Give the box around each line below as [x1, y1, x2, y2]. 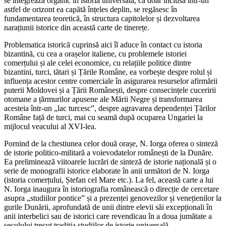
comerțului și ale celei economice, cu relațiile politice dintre [4, 58, 191, 67]
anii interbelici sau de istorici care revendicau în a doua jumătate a [4, 211, 212, 220]
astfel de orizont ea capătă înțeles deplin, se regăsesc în [4, 5, 177, 14]
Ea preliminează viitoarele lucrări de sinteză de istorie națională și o [4, 157, 216, 166]
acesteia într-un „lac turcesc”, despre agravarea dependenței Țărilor [4, 103, 216, 112]
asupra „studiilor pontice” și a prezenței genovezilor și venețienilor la [4, 193, 221, 202]
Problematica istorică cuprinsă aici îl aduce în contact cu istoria [4, 40, 202, 49]
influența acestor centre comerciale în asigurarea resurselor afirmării [4, 76, 217, 85]
